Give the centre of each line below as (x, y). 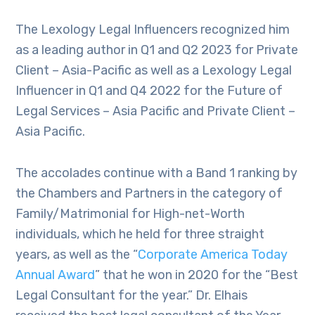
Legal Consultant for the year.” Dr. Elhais (132, 295)
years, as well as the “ (77, 255)
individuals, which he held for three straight (140, 234)
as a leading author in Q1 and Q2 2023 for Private (157, 50)
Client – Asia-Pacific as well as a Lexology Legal (154, 70)
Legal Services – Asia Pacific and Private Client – (156, 111)
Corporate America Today (213, 255)
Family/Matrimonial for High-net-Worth (130, 214)
